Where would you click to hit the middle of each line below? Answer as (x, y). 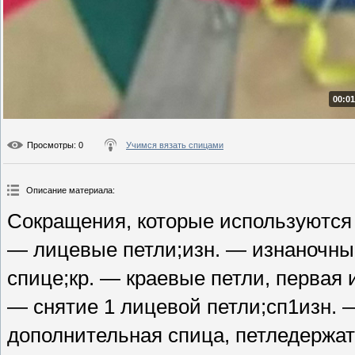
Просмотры (50, 145)
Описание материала (69, 191)
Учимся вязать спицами (175, 145)
